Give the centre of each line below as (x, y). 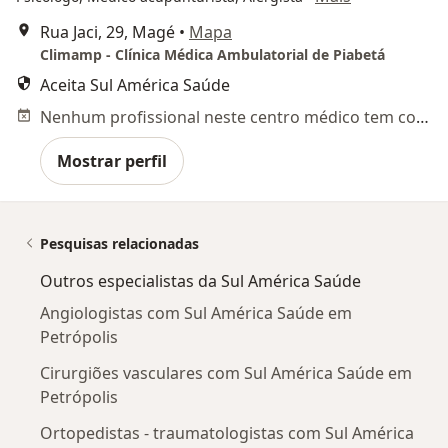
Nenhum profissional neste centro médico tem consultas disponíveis (422, 117)
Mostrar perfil (112, 161)
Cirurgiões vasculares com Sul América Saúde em (226, 373)
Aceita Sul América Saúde (135, 85)
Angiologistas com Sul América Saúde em (196, 313)
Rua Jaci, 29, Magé (107, 32)
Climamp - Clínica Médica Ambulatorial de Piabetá (212, 54)
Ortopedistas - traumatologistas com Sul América (227, 433)
